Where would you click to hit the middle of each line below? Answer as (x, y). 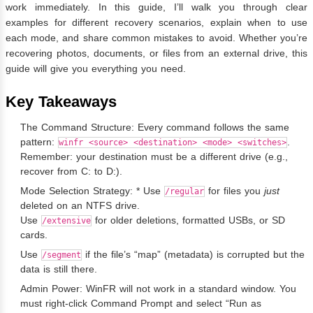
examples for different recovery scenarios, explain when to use (156, 22)
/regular (184, 191)
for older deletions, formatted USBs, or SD (188, 220)
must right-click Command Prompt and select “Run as (141, 303)
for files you (234, 190)
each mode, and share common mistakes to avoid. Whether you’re (156, 37)
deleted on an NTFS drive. (80, 205)
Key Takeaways (61, 101)
